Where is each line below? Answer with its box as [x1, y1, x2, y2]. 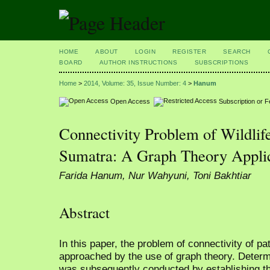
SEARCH [223, 48, 251, 55]
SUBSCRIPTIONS [194, 59, 249, 66]
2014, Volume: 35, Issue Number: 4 [84, 80, 186, 87]
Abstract [59, 202, 110, 222]
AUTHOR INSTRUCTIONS [99, 59, 178, 66]
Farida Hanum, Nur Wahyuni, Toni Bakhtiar [59, 169, 251, 182]
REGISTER [172, 48, 207, 55]
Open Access [108, 97, 154, 105]
